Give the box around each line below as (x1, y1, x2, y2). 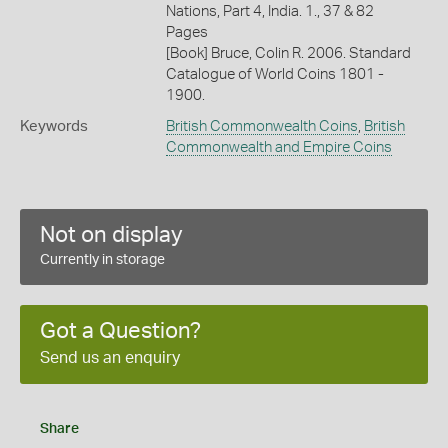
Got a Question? (40, 319, 201, 342)
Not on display (40, 223, 183, 246)
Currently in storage (40, 252, 165, 267)
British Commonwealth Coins (165, 118, 358, 134)
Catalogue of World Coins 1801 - (165, 66, 384, 82)
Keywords (20, 118, 88, 134)
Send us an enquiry (40, 349, 180, 366)
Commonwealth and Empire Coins (165, 139, 392, 155)
